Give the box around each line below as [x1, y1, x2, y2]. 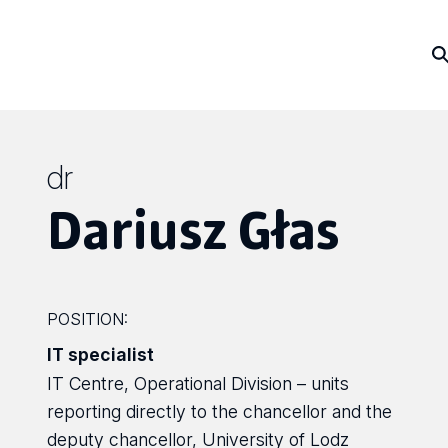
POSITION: [47, 309, 129, 329]
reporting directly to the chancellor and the [47, 401, 393, 422]
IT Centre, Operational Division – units [47, 373, 350, 394]
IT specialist [47, 344, 155, 365]
